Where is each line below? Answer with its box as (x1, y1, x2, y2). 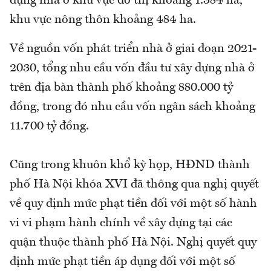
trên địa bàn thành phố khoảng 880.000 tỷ (10, 81, 233, 94)
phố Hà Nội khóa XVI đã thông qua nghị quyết (10, 178, 259, 191)
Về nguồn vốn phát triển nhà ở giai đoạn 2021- (10, 42, 256, 55)
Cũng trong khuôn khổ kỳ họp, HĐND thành (10, 158, 250, 171)
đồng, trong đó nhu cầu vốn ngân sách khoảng (10, 100, 255, 113)
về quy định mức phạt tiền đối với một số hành (10, 197, 257, 210)
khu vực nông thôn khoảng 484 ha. (10, 13, 196, 26)
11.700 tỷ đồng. (10, 120, 89, 132)
